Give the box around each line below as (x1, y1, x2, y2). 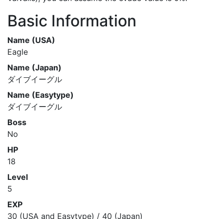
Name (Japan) (7, 63, 62, 72)
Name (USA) (7, 35, 55, 45)
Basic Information (7, 11, 136, 30)
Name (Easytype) (7, 90, 74, 100)
